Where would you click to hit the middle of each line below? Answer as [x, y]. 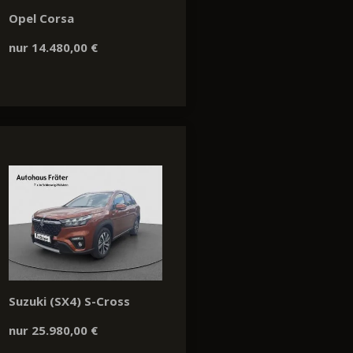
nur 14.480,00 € [53, 47]
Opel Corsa [41, 18]
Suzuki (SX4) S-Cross [69, 301]
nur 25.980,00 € [53, 330]
